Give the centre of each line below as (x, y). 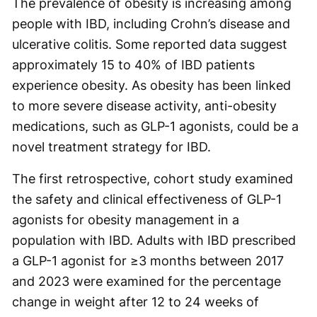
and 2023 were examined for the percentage (146, 281)
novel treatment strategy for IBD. (111, 146)
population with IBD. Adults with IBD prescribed (154, 240)
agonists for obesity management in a (126, 219)
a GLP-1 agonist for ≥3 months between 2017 (148, 260)
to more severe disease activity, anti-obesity (144, 105)
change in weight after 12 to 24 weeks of (136, 301)
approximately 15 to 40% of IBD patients (133, 64)
